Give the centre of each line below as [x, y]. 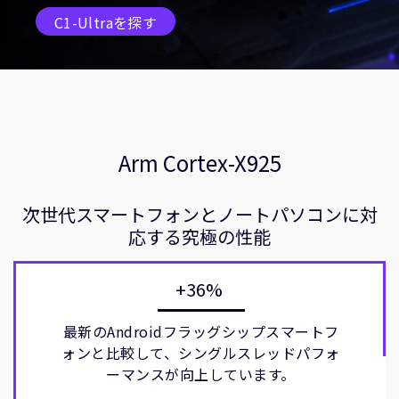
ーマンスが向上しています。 [201, 374]
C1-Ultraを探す [106, 22]
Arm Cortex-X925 [199, 163]
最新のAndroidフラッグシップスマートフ [201, 331]
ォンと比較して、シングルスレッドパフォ [201, 353]
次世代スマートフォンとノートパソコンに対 [199, 214]
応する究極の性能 [199, 236]
